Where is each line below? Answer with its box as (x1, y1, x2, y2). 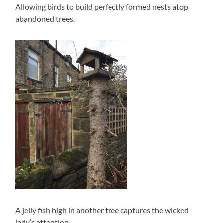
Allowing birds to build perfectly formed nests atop (15, 2, 189, 12)
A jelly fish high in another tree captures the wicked (15, 205, 189, 215)
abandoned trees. (15, 14, 75, 24)
